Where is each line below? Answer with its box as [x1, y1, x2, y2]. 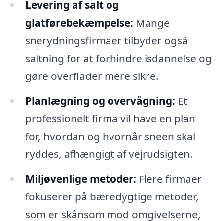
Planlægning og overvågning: [25, 94, 175, 108]
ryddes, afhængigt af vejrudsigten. [25, 147, 193, 161]
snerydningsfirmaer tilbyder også [25, 34, 188, 48]
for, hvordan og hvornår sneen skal [25, 129, 195, 144]
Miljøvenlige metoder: [25, 171, 136, 185]
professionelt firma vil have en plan [25, 111, 195, 126]
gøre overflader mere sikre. [25, 69, 159, 83]
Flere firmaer [136, 171, 202, 185]
